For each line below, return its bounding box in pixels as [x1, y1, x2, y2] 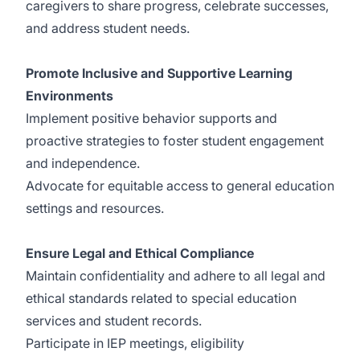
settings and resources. [26, 200, 164, 216]
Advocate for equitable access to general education [26, 178, 334, 194]
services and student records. [26, 313, 202, 329]
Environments [26, 88, 113, 104]
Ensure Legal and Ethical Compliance [26, 245, 254, 261]
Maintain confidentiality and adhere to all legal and [26, 268, 325, 284]
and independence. [26, 155, 140, 171]
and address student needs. [26, 20, 190, 36]
